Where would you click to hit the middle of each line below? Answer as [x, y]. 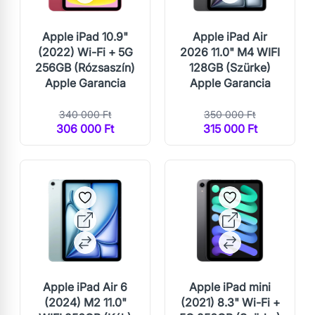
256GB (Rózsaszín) [85, 67]
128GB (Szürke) [230, 67]
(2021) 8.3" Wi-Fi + [230, 302]
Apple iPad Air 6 [85, 287]
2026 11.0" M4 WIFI [230, 52]
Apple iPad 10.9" [85, 36]
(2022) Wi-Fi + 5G [85, 52]
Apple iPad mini [230, 287]
